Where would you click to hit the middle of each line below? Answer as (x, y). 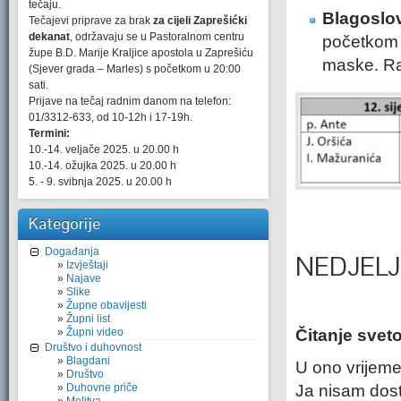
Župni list (88, 319)
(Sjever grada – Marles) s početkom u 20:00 (135, 69)
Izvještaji (87, 265)
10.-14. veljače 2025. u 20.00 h (104, 149)
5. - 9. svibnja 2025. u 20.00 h (100, 182)
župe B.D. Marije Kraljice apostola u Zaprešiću (141, 53)
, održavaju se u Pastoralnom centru (157, 37)
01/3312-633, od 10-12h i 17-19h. (111, 117)
